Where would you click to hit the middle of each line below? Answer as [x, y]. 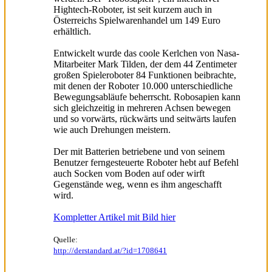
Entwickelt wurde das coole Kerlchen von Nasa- [146, 53]
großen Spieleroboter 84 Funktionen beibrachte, [145, 75]
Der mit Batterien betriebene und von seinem [139, 151]
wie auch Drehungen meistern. [112, 129]
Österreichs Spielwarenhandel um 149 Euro [137, 20]
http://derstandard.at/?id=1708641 [110, 250]
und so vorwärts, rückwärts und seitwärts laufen [145, 118]
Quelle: [66, 239]
